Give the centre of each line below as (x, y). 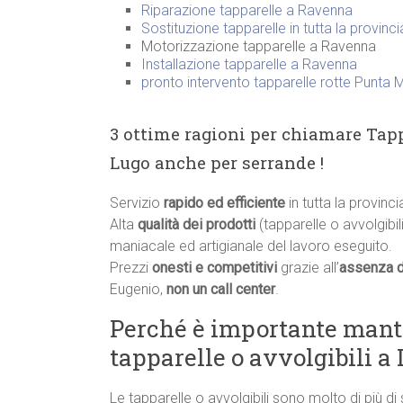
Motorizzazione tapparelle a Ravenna (259, 47)
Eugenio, (138, 290)
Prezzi (131, 268)
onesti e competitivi (215, 268)
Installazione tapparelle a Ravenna (249, 65)
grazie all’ (308, 268)
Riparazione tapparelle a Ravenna (247, 11)
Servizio (137, 203)
